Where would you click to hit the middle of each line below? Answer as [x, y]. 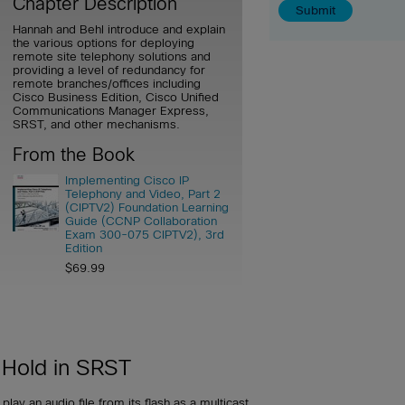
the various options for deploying [104, 43]
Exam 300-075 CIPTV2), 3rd [145, 235]
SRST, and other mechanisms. [96, 125]
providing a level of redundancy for [109, 71]
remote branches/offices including [107, 84]
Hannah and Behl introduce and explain [119, 30]
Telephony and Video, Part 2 [143, 194]
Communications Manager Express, [111, 111]
